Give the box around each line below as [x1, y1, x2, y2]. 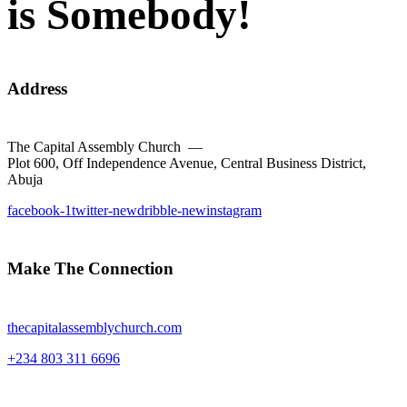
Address [7, 78, 67, 98]
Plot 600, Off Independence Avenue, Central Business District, [7, 155, 366, 172]
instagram [206, 203, 262, 219]
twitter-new [72, 203, 137, 219]
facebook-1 [7, 203, 72, 219]
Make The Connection [7, 259, 174, 279]
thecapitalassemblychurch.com [7, 319, 182, 335]
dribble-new [137, 203, 206, 219]
